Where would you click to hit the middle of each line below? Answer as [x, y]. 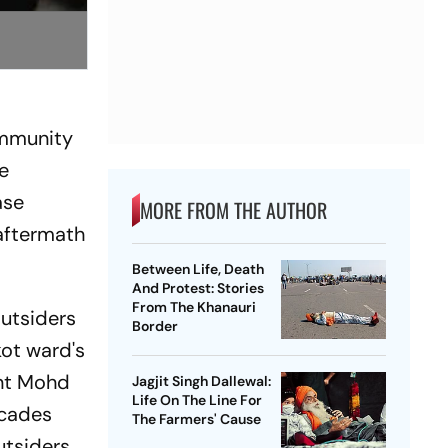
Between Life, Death [197, 269]
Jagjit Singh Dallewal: [201, 381]
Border [154, 326]
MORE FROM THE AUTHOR [233, 210]
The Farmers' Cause [196, 419]
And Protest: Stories [197, 288]
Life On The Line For [196, 400]
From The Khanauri [193, 307]
